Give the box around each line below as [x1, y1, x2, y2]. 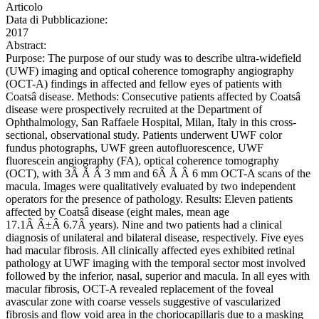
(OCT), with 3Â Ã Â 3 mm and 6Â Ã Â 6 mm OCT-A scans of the [6, 167, 310, 180]
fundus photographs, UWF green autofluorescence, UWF [6, 142, 263, 155]
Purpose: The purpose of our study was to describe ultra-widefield [6, 52, 301, 65]
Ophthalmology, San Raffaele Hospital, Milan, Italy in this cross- [6, 116, 296, 129]
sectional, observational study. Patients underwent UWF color [6, 129, 282, 142]
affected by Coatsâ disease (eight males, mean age [6, 206, 229, 219]
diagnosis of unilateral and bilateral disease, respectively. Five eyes [6, 231, 303, 244]
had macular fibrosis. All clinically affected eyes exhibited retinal [6, 244, 295, 257]
